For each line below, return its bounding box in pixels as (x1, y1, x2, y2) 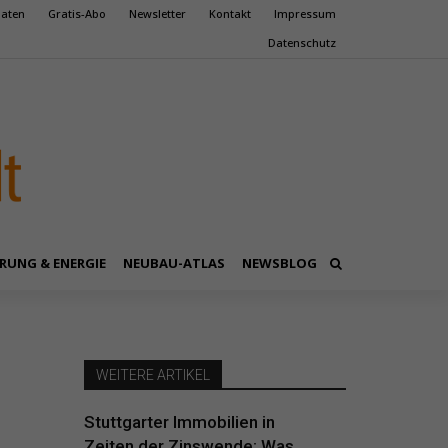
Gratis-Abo (48, 6, 106, 21)
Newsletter (129, 6, 186, 21)
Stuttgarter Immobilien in (83, 412, 275, 432)
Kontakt (209, 6, 251, 21)
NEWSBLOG (241, 254, 317, 272)
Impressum (274, 6, 336, 21)
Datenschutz (268, 35, 336, 50)
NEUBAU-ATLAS (122, 254, 225, 272)
